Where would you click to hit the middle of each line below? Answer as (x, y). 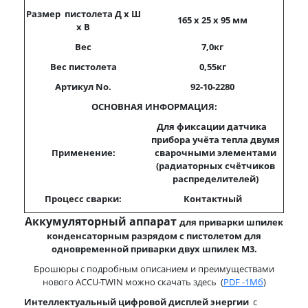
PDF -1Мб (243, 282)
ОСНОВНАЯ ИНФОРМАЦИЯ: (154, 107)
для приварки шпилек (231, 222)
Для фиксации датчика (216, 126)
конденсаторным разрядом (112, 236)
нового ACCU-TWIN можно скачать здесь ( (133, 282)
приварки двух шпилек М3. (192, 249)
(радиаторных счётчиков (216, 166)
